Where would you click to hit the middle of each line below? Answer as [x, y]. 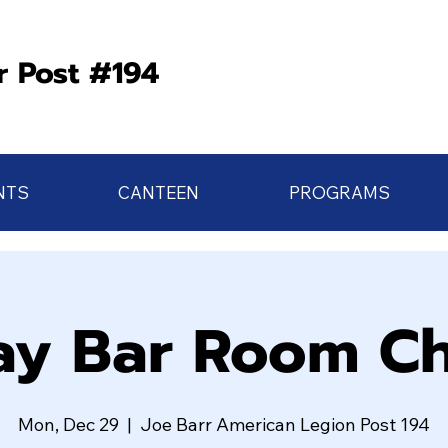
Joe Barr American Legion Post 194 [285, 425]
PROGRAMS [339, 192]
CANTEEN [159, 192]
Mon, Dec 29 [68, 425]
